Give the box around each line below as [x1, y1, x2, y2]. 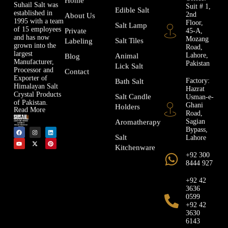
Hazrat [185, 82, 205, 91]
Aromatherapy [115, 117, 161, 125]
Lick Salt [115, 61, 143, 69]
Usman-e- [185, 91, 214, 99]
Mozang [185, 33, 209, 41]
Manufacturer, [13, 57, 54, 65]
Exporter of [13, 73, 47, 81]
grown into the [13, 41, 56, 49]
